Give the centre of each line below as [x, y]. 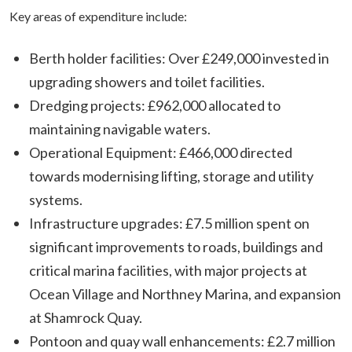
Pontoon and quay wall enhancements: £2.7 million [182, 341]
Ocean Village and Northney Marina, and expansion [185, 294]
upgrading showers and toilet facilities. [147, 82]
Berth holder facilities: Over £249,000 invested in [179, 58]
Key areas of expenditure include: [98, 16]
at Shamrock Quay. [86, 317]
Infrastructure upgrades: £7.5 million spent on [169, 223]
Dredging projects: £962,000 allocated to [155, 105]
